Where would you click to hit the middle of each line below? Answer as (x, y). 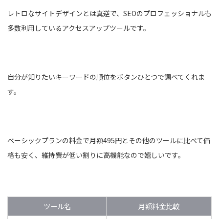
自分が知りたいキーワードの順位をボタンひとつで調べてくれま (106, 77)
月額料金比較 (159, 206)
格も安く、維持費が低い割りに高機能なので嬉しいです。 (96, 155)
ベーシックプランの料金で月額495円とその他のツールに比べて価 (109, 140)
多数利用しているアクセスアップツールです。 (79, 28)
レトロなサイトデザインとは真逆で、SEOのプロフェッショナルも (109, 13)
